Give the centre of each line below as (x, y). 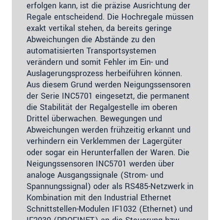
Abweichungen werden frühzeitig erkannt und (109, 130)
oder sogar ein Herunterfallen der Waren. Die (108, 152)
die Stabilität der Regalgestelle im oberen (102, 107)
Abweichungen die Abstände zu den (91, 39)
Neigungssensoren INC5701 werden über (100, 164)
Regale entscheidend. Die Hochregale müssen (110, 17)
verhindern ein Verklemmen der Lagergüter (104, 141)
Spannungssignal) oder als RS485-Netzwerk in (110, 186)
